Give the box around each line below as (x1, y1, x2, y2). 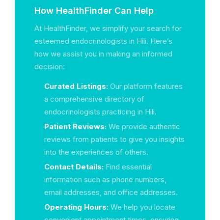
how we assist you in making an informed (34, 49, 172, 58)
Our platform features (108, 82, 183, 91)
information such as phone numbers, (44, 175, 166, 184)
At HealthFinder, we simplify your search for (34, 24, 182, 33)
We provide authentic (107, 122, 180, 131)
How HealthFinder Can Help (34, 5, 154, 16)
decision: (34, 62, 65, 71)
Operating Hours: (44, 202, 109, 212)
